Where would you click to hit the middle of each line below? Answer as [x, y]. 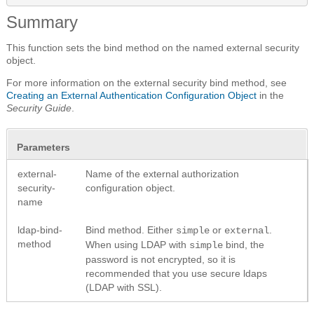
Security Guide [39, 108]
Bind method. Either [131, 230]
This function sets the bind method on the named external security [153, 47]
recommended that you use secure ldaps [176, 273]
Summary [42, 22]
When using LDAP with [137, 244]
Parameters [43, 147]
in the [270, 95]
